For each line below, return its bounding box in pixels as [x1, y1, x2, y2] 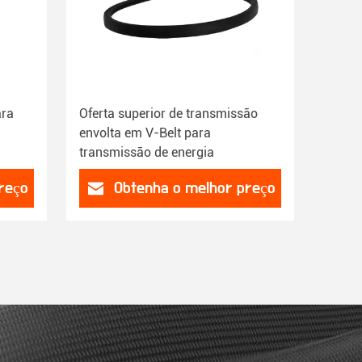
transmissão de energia [79, 145, 214, 160]
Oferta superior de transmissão [79, 106, 258, 121]
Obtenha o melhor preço [113, 179, 276, 196]
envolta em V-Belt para [79, 125, 211, 141]
